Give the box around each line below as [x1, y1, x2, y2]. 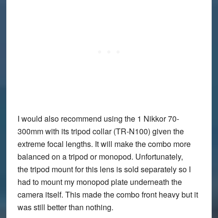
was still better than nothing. [17, 201, 113, 213]
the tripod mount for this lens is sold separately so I [17, 163, 191, 175]
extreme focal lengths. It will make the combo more [17, 138, 191, 150]
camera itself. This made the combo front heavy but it [17, 189, 198, 200]
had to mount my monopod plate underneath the [17, 176, 182, 188]
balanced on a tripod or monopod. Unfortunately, [17, 151, 183, 163]
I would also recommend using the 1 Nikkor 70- [17, 113, 179, 125]
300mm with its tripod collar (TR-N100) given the [17, 126, 184, 137]
